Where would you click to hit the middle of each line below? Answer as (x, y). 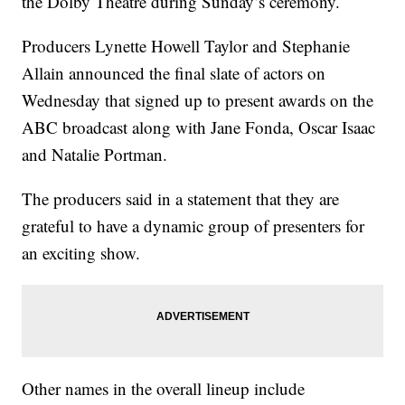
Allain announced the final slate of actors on (174, 73)
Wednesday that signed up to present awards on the (198, 100)
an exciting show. (81, 253)
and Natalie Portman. (95, 155)
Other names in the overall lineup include (164, 389)
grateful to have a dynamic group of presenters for (193, 226)
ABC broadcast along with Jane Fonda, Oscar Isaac (199, 127)
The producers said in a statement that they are (181, 199)
